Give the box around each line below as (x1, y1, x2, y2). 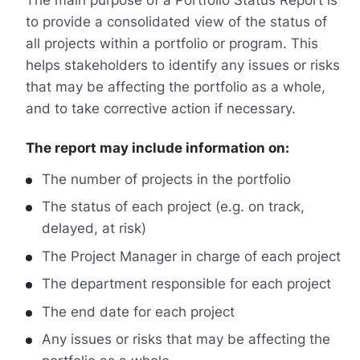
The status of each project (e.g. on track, (41, 198, 305, 215)
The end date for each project (41, 303, 235, 320)
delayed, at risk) (41, 220, 146, 237)
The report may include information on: (25, 140, 289, 157)
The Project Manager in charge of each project (41, 247, 341, 264)
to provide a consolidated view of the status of (25, 13, 327, 30)
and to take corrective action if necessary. (25, 100, 296, 117)
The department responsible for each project (41, 276, 331, 292)
